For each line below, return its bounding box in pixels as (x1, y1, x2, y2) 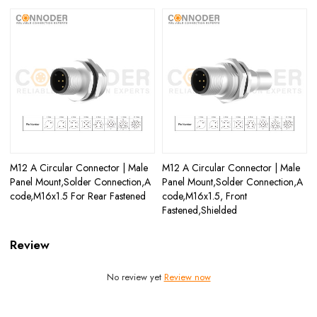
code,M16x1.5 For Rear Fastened (10, 188, 146, 203)
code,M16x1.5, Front (162, 188, 247, 203)
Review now (163, 270, 211, 284)
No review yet (106, 270, 164, 284)
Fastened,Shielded (162, 202, 237, 217)
